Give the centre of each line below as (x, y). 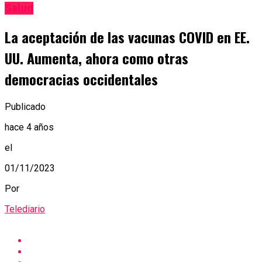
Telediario (25, 209)
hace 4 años (29, 127)
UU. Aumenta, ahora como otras (96, 58)
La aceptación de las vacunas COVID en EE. (127, 37)
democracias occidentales (81, 79)
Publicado (25, 106)
